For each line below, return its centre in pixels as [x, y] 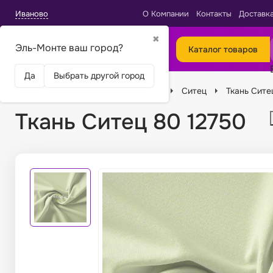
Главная [32, 90]
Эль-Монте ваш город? [69, 48]
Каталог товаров [223, 49]
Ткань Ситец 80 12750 [131, 122]
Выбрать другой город [99, 75]
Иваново [32, 13]
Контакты [214, 14]
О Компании [166, 14]
